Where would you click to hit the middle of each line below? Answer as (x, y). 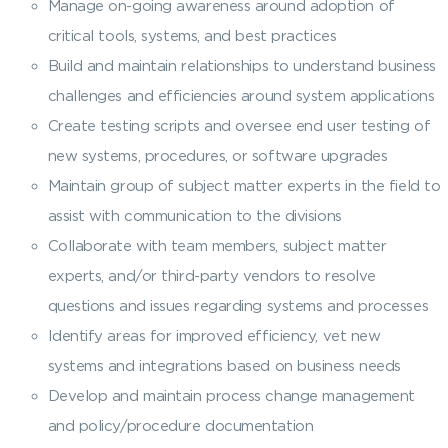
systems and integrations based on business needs (224, 365)
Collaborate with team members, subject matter (217, 245)
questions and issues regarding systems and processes (238, 305)
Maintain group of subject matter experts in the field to (244, 185)
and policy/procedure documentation (180, 425)
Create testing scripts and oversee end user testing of (239, 125)
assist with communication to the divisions (194, 215)
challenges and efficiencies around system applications (241, 95)
